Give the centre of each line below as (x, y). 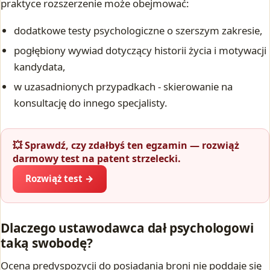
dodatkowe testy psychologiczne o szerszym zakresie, (139, 30)
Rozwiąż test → (59, 179)
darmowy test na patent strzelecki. (97, 159)
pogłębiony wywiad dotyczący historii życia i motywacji (140, 50)
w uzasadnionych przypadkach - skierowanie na (124, 87)
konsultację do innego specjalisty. (91, 103)
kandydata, (40, 66)
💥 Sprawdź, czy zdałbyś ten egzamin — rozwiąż (126, 146)
